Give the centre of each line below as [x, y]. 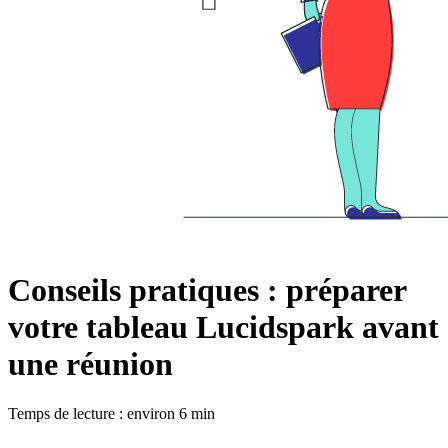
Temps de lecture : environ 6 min [111, 413]
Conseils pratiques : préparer [207, 290]
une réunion [90, 364]
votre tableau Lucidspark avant [223, 327]
